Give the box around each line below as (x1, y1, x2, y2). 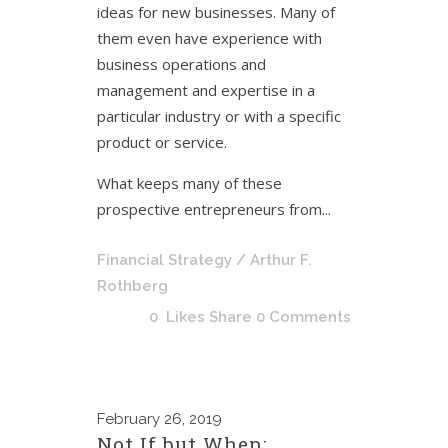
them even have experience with (97, 28, 322, 48)
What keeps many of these (97, 173, 282, 193)
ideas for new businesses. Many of (97, 2, 335, 22)
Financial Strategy (97, 251, 232, 269)
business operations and (97, 54, 266, 74)
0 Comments (256, 308, 351, 326)
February (97, 410, 160, 428)
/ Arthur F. (236, 251, 312, 269)
